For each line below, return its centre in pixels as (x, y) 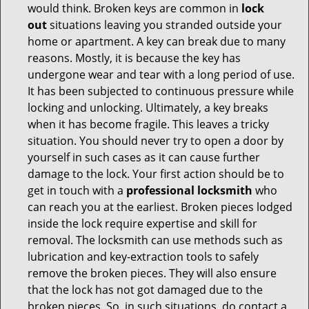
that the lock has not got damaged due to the (145, 290)
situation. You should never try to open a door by (156, 141)
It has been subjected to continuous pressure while (161, 91)
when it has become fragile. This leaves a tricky (148, 124)
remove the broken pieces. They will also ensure (152, 273)
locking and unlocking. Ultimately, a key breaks (148, 108)
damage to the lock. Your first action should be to (156, 174)
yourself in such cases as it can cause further (144, 157)
